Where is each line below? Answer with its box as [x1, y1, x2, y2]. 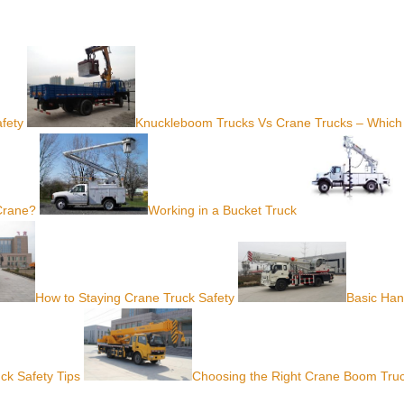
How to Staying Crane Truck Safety [35, 290, 234, 306]
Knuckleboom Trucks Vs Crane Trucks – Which [135, 115, 402, 131]
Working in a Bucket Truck [148, 203, 297, 218]
